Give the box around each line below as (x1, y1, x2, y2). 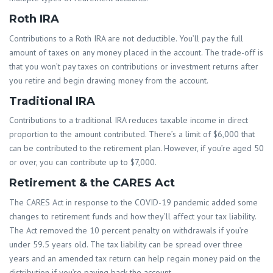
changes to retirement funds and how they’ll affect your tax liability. (9, 210, 256, 222)
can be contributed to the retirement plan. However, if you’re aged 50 (9, 143, 264, 154)
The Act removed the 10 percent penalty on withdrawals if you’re (9, 224, 249, 236)
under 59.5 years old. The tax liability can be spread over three (9, 238, 243, 250)
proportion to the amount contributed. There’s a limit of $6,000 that (9, 129, 255, 140)
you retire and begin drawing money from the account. (9, 74, 208, 86)
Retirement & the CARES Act (9, 176, 175, 190)
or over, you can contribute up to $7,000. (9, 157, 157, 168)
